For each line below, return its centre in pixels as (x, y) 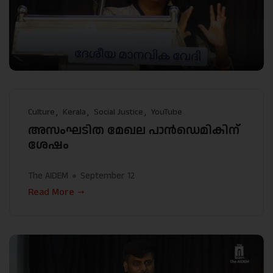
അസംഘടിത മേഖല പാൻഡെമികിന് (134, 131)
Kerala (74, 112)
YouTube (167, 112)
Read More (51, 193)
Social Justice (119, 112)
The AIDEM (48, 176)
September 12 (108, 176)
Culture (41, 112)
